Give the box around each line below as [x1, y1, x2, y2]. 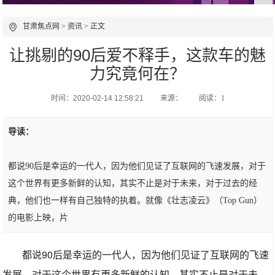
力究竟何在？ [90, 64, 185, 83]
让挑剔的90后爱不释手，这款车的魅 [9, 46, 266, 64]
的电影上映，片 [8, 213, 69, 222]
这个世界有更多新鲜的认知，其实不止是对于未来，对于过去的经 [8, 179, 258, 188]
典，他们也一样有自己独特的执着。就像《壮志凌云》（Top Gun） [8, 196, 263, 205]
